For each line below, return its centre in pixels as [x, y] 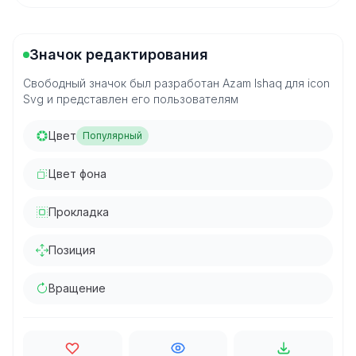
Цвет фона [77, 174]
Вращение [77, 288]
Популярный [112, 135]
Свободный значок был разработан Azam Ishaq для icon [176, 83]
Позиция [72, 250]
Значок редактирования [119, 54]
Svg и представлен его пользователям [131, 99]
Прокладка [79, 212]
